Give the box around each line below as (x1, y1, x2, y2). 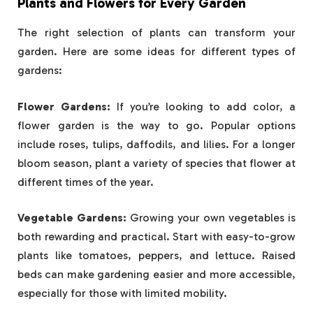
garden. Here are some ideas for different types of (17, 45, 296, 59)
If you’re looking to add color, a (110, 99, 296, 113)
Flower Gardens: (17, 99, 110, 113)
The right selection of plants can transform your (17, 26, 296, 40)
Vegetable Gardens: (17, 211, 126, 225)
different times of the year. (17, 175, 154, 189)
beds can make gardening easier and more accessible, (17, 268, 296, 282)
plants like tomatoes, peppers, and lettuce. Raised (17, 249, 296, 263)
